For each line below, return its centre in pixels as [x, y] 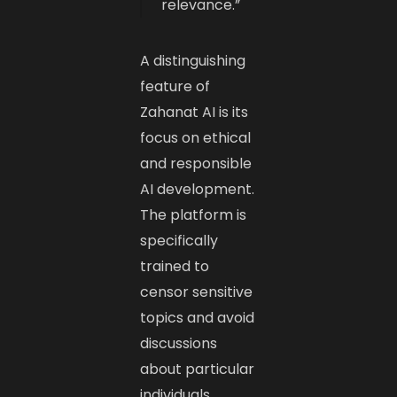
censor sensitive [197, 292]
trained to [175, 266]
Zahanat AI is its [195, 112]
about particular [198, 369]
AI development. [198, 189]
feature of [175, 86]
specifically [179, 240]
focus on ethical [196, 137]
